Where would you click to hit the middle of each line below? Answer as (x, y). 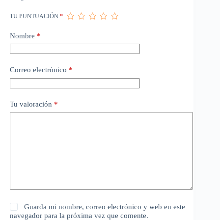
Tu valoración (32, 104)
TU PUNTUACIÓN (35, 16)
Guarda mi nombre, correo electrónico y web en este (105, 207)
